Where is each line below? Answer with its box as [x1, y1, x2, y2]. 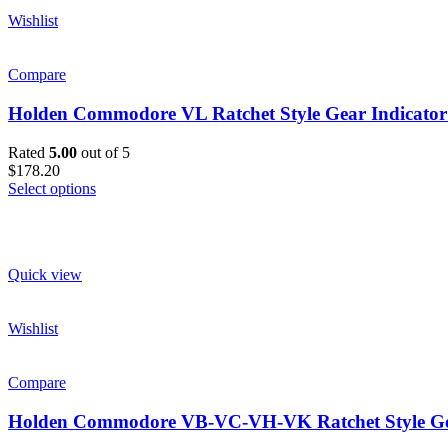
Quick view [8, 265, 82, 283]
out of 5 [77, 143, 130, 161]
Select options [8, 179, 96, 197]
